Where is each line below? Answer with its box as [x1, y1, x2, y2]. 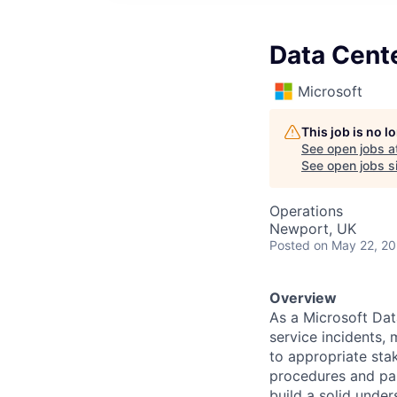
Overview [269, 289, 337, 307]
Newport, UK [269, 220, 356, 237]
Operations [269, 202, 343, 220]
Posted [269, 237, 310, 253]
